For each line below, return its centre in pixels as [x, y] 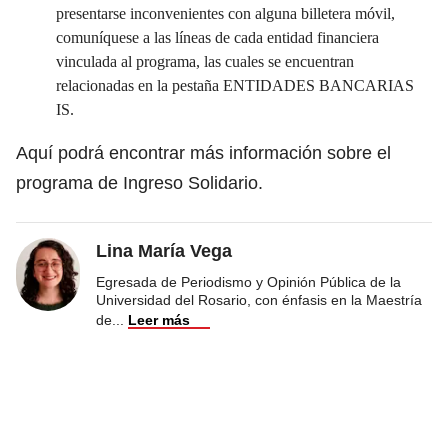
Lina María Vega [164, 250]
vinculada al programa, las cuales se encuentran [205, 61]
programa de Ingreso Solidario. [139, 182]
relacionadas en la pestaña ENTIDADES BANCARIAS [235, 85]
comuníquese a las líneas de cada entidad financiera [217, 37]
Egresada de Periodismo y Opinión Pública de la [248, 281]
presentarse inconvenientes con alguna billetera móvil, [225, 13]
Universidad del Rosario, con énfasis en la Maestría [259, 299]
